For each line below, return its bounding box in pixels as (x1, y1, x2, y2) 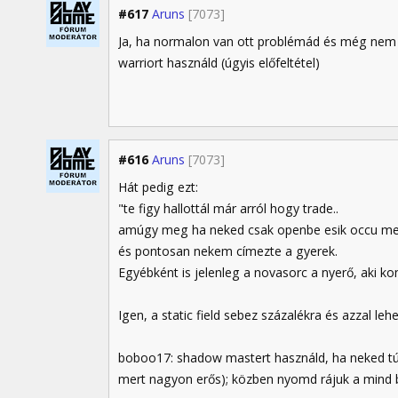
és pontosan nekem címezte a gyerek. (118, 243, 338, 260)
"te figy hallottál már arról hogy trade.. (118, 200, 338, 218)
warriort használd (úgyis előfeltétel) (118, 53, 320, 71)
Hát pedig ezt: (118, 179, 198, 196)
